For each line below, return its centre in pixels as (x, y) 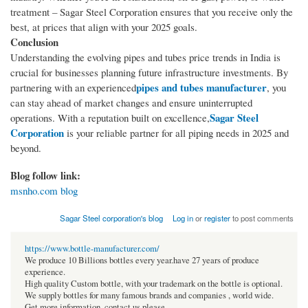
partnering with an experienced (73, 87)
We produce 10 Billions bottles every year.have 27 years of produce (142, 260)
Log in (183, 218)
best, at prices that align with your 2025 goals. (104, 26)
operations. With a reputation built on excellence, (110, 117)
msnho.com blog (44, 190)
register (218, 218)
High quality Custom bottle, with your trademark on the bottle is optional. (154, 283)
